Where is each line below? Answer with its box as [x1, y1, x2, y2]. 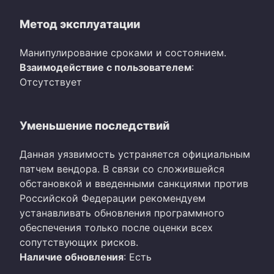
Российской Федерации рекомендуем [20, 192, 206, 205]
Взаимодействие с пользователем [20, 61, 191, 74]
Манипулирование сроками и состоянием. [20, 46, 226, 59]
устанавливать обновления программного [20, 207, 224, 220]
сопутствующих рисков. [20, 236, 138, 249]
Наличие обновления [20, 251, 124, 264]
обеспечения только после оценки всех [20, 221, 213, 234]
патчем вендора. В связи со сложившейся [20, 163, 224, 176]
